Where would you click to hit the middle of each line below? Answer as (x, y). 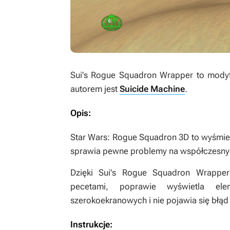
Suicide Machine (152, 89)
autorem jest (95, 89)
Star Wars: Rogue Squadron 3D (131, 137)
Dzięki (85, 172)
